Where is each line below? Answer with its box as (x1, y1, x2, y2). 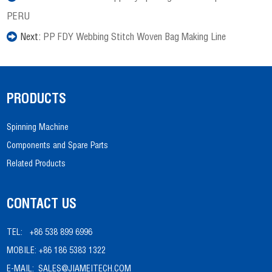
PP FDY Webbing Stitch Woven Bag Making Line (43, 33, 226, 44)
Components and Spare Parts (7, 142, 109, 151)
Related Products (7, 160, 66, 169)
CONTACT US (7, 199, 77, 212)
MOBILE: (7, 247, 37, 256)
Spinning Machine (7, 124, 69, 133)
